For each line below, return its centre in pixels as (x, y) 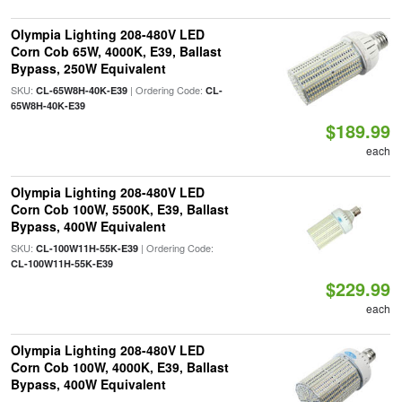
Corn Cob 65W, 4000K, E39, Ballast (116, 51)
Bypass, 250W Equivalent (88, 68)
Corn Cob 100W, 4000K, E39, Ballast (119, 367)
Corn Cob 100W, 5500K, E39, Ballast (119, 209)
